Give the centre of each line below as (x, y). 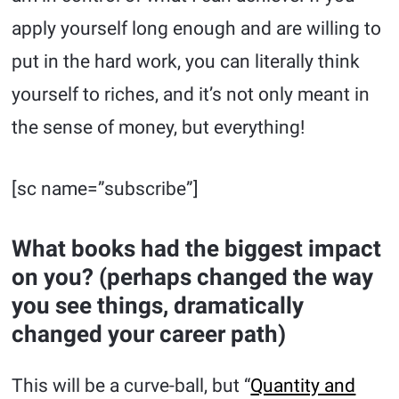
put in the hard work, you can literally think (186, 62)
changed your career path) (149, 334)
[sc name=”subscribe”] (106, 189)
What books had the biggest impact (197, 249)
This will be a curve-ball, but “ (131, 386)
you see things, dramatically (158, 306)
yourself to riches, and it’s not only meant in (191, 95)
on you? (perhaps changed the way (193, 277)
